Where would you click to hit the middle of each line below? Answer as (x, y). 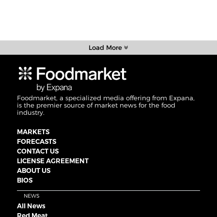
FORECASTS (37, 142)
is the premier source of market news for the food (96, 105)
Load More (106, 47)
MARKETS (33, 132)
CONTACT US (38, 151)
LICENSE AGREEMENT (53, 161)
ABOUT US (34, 171)
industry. (31, 113)
